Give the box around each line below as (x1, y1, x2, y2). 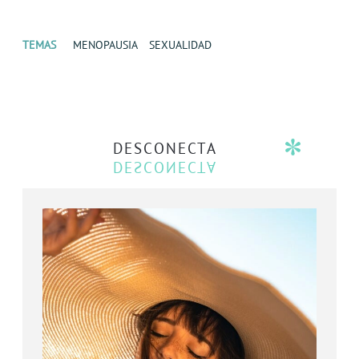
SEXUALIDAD (149, 37, 212, 52)
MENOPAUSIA (73, 37, 138, 52)
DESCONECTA (113, 138, 218, 158)
